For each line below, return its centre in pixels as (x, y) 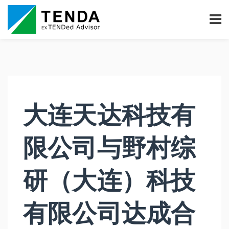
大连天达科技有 (109, 115)
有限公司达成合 (109, 213)
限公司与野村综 (109, 148)
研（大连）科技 (109, 180)
